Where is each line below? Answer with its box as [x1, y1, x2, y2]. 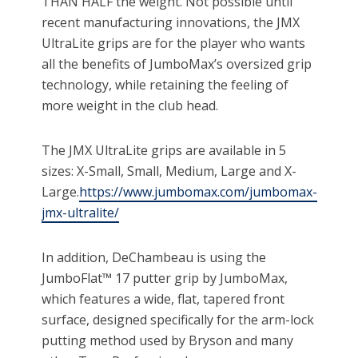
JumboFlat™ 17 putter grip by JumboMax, [42, 269, 288, 288]
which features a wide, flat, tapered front [42, 290, 285, 308]
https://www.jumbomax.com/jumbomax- [79, 183, 318, 201]
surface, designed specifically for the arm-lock [42, 311, 315, 329]
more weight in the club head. [42, 97, 219, 115]
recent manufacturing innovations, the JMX [42, 14, 300, 32]
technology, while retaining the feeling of [42, 76, 289, 94]
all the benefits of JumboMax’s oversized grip [42, 55, 312, 74]
